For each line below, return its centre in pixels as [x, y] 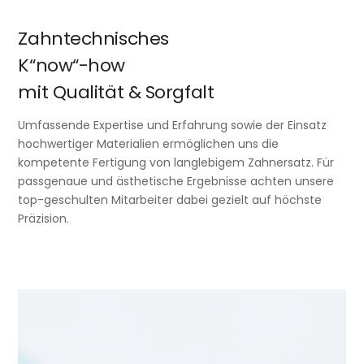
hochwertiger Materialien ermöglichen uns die [149, 143]
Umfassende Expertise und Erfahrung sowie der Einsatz [173, 125]
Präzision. [44, 218]
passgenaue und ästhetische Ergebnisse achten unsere [176, 181]
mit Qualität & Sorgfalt [116, 92]
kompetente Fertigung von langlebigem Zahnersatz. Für [176, 162]
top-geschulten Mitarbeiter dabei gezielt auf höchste [170, 199]
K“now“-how [72, 65]
